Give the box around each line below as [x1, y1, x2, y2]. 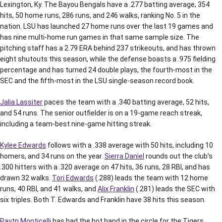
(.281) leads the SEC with [134, 185, 215, 193]
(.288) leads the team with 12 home [94, 174, 208, 182]
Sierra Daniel [105, 152, 144, 160]
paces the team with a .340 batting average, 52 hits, [43, 98, 209, 106]
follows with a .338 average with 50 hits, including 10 [46, 141, 213, 149]
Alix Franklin [98, 185, 134, 193]
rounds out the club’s [144, 152, 213, 160]
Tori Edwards [52, 174, 94, 182]
